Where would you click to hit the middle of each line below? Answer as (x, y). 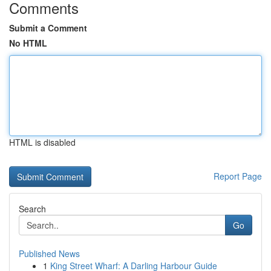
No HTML (28, 43)
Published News (49, 253)
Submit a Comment (48, 28)
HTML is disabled (42, 142)
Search (32, 209)
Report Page (238, 176)
